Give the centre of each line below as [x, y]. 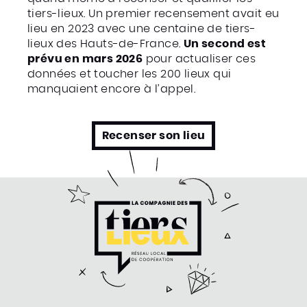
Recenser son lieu [153, 136]
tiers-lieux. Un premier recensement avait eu [153, 14]
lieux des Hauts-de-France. [106, 44]
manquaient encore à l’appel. [112, 89]
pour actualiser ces [199, 59]
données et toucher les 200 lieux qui [130, 74]
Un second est [225, 44]
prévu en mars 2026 [85, 59]
